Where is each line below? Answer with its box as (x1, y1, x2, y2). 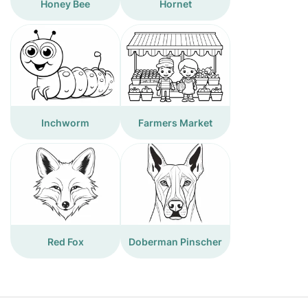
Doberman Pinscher (129, 235, 222, 247)
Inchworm (41, 116, 89, 129)
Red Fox (47, 235, 84, 247)
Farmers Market (138, 116, 212, 129)
